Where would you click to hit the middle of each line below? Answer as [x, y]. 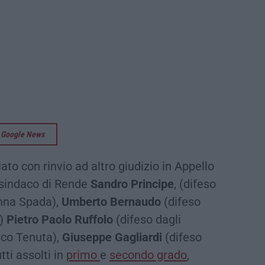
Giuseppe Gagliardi [112, 237]
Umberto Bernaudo [111, 201]
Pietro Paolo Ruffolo [60, 219]
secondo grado [148, 255]
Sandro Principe [132, 184]
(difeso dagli [147, 219]
